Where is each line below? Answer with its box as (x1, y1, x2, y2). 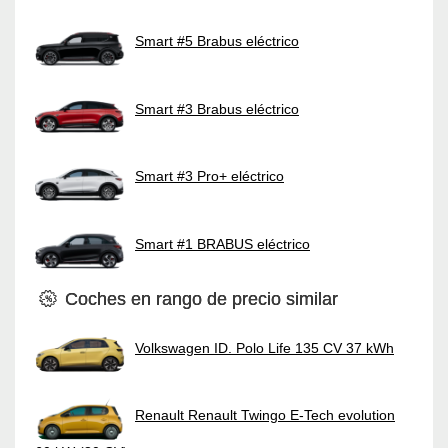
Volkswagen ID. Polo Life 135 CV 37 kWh (135, 339, 394, 356)
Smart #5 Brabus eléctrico (135, 32, 299, 49)
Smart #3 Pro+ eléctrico (135, 167, 284, 184)
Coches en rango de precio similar (60, 288, 339, 309)
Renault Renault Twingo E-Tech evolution (135, 407, 395, 424)
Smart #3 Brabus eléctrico (135, 100, 299, 117)
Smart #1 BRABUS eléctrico (135, 235, 310, 252)
